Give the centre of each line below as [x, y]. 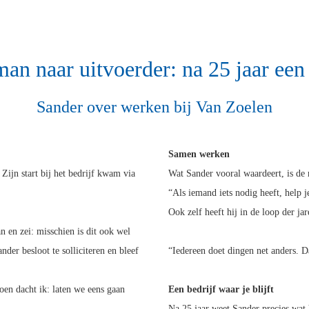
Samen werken [199, 154]
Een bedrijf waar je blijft [221, 290]
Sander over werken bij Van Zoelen [154, 107]
